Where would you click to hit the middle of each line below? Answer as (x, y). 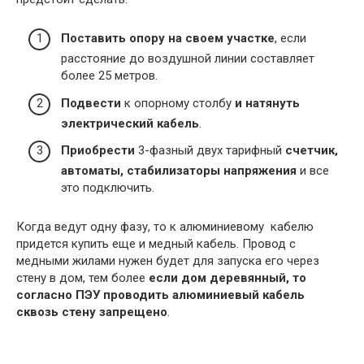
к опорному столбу (178, 103)
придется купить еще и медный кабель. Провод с (156, 244)
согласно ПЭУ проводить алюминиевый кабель (160, 295)
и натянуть (267, 103)
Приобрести (98, 151)
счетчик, (312, 151)
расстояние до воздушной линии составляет (188, 59)
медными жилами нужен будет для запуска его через (168, 261)
